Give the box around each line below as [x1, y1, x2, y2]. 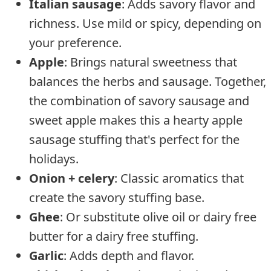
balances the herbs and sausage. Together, [29, 73, 266, 90]
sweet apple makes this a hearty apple [29, 111, 243, 128]
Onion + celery [29, 169, 114, 186]
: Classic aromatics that [114, 169, 244, 186]
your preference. [29, 34, 122, 51]
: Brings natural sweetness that [64, 53, 237, 70]
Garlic [29, 247, 64, 264]
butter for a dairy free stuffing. [29, 227, 198, 244]
